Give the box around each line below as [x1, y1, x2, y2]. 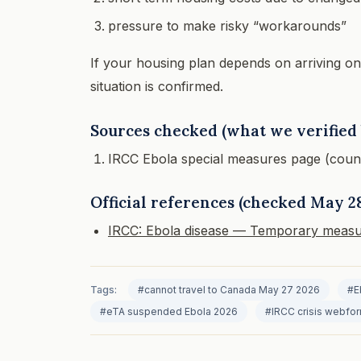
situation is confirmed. [90, 77, 223, 94]
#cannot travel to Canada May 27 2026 [138, 283, 320, 296]
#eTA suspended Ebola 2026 [100, 305, 238, 317]
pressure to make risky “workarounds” [108, 17, 346, 34]
